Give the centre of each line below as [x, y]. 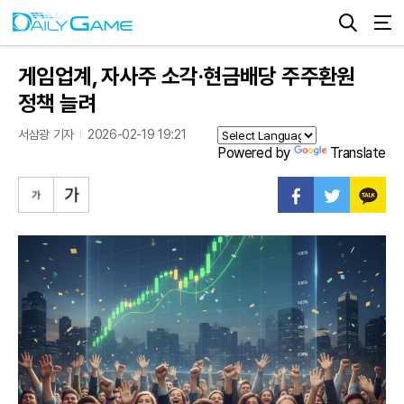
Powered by [255, 153]
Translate [358, 153]
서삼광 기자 [46, 134]
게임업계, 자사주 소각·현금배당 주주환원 [187, 76]
